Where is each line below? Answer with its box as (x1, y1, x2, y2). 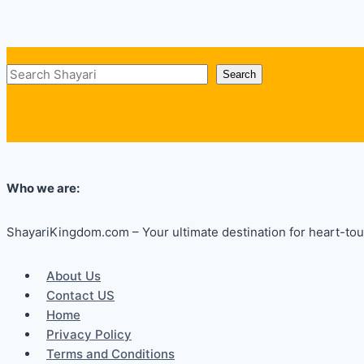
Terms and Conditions (46, 345, 175, 362)
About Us (46, 267, 101, 284)
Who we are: (6, 180, 80, 196)
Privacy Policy (46, 326, 132, 342)
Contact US (46, 287, 115, 303)
